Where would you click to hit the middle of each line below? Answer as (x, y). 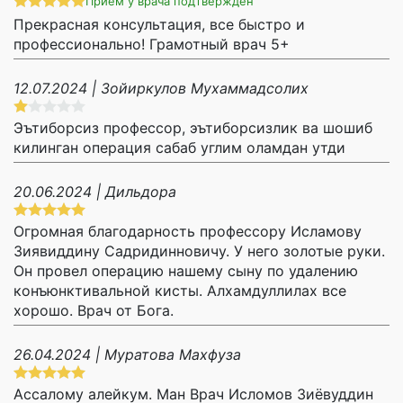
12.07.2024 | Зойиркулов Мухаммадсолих (161, 88)
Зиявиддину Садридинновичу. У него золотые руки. (199, 251)
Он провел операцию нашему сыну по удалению (186, 270)
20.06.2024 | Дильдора (95, 191)
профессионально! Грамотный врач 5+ (152, 44)
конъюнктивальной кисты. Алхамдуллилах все (180, 290)
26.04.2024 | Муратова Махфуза (127, 354)
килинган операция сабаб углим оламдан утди (179, 147)
